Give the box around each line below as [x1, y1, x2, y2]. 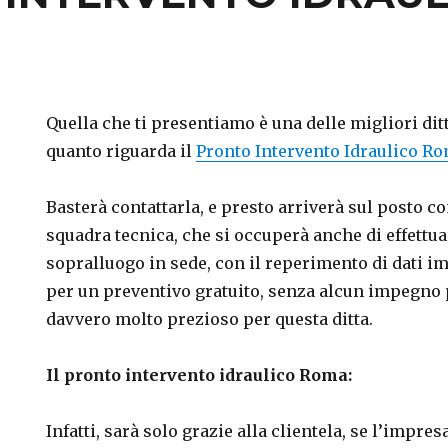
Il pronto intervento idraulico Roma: [46, 365, 353, 385]
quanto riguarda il [46, 141, 197, 161]
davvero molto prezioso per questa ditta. [46, 309, 374, 329]
